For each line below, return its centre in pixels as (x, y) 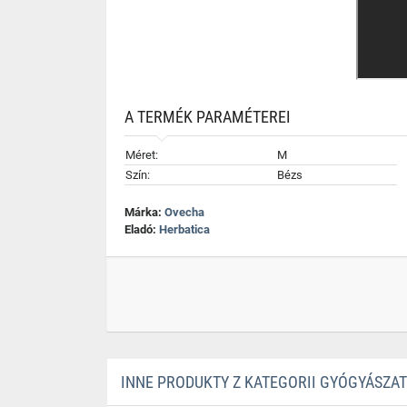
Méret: (142, 155)
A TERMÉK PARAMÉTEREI (208, 117)
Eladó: (142, 229)
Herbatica (184, 229)
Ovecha (184, 212)
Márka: (144, 212)
